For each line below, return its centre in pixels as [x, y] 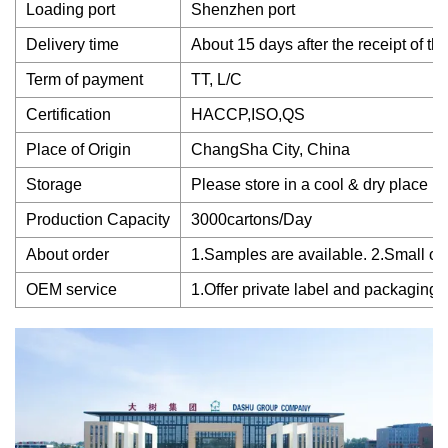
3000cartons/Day [251, 219]
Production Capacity [98, 219]
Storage [54, 184]
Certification [68, 114]
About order [67, 254]
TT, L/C [216, 79]
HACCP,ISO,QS [248, 114]
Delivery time [72, 44]
